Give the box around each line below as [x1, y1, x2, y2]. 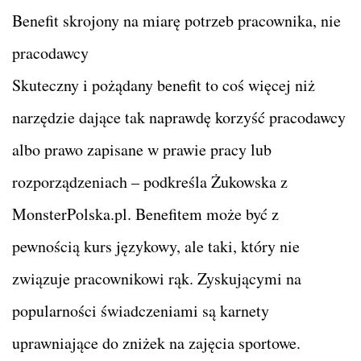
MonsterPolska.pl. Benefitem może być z [12, 203, 279, 226]
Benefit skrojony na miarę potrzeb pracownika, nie [12, 10, 341, 32]
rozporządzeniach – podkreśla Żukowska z [12, 171, 288, 193]
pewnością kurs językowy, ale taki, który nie [12, 235, 300, 258]
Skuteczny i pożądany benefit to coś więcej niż [12, 74, 315, 97]
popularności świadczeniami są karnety [12, 300, 269, 322]
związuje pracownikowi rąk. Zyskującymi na [12, 268, 301, 290]
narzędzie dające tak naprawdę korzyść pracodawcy [12, 106, 346, 129]
